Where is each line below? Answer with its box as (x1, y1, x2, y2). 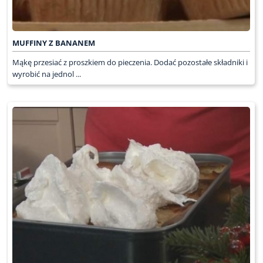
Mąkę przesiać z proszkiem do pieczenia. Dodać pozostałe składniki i (12, 56, 248, 68)
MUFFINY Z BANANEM (12, 37, 95, 48)
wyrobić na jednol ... (12, 68, 81, 79)
